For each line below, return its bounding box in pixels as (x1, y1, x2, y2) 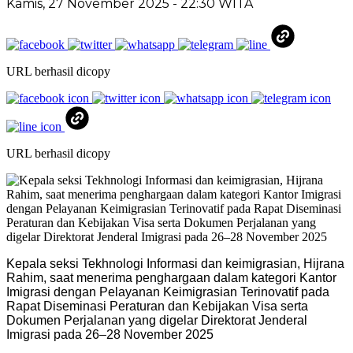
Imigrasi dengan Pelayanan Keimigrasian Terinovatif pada (6, 284, 329, 299)
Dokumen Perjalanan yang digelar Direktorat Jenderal (6, 313, 307, 327)
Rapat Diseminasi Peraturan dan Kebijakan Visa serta (6, 299, 308, 313)
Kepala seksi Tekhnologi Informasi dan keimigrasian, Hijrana (6, 256, 344, 270)
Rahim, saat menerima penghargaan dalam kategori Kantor (6, 270, 336, 284)
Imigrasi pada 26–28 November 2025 (6, 327, 214, 341)
